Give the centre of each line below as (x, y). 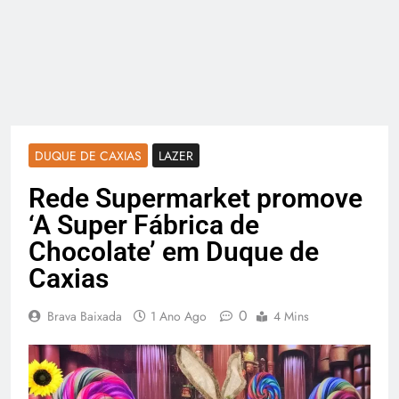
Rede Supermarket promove (195, 199)
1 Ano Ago (179, 317)
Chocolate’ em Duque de (174, 252)
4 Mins (291, 317)
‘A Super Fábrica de (144, 225)
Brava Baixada (85, 317)
